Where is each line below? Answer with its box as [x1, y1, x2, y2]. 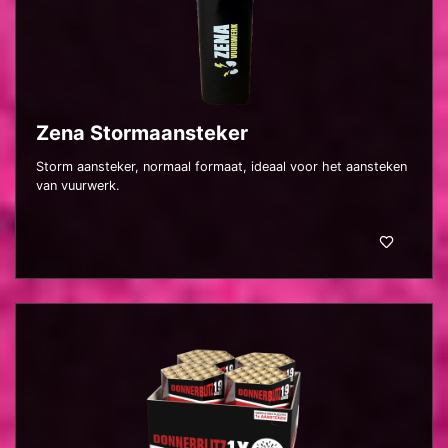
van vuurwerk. [36, 177, 120, 193]
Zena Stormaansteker [36, 120, 248, 145]
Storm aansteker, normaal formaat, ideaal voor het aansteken [36, 158, 407, 174]
